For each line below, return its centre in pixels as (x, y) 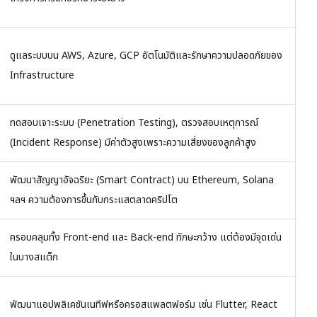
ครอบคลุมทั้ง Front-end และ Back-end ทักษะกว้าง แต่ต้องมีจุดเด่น (146, 237)
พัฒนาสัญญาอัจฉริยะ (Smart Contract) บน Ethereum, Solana (142, 180)
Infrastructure (42, 75)
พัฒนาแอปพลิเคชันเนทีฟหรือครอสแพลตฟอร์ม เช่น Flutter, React (144, 304)
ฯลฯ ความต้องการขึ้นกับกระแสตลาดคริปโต (94, 200)
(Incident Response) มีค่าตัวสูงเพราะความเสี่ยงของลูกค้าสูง (133, 142)
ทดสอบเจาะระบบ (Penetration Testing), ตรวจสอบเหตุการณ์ (134, 122)
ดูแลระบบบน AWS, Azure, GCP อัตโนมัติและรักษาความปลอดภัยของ (146, 55)
